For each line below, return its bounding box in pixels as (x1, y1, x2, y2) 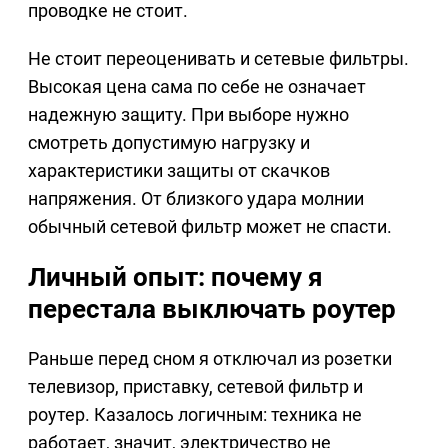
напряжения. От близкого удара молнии (28, 188, 364, 210)
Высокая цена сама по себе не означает (28, 76, 366, 98)
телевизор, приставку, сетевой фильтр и (28, 376, 363, 398)
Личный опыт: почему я (28, 262, 323, 293)
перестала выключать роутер (28, 294, 396, 325)
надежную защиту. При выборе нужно (28, 104, 349, 126)
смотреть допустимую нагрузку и (28, 132, 310, 154)
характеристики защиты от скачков (28, 160, 330, 182)
